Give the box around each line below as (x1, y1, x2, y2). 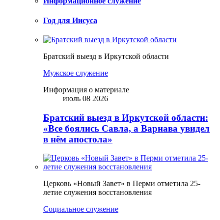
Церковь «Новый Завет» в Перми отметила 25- (43, 179, 200, 188)
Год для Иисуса (43, 16, 97, 25)
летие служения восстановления (43, 188, 152, 197)
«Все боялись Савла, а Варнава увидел (43, 123, 210, 134)
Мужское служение (43, 68, 108, 77)
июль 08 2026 (63, 94, 108, 103)
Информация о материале (43, 85, 129, 94)
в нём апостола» (43, 134, 112, 144)
